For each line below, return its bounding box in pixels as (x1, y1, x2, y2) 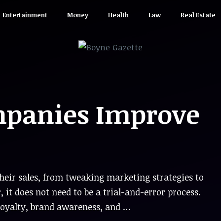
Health (108, 10, 129, 19)
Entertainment (2, 10, 47, 19)
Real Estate (180, 10, 216, 19)
